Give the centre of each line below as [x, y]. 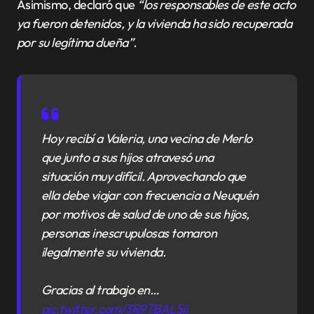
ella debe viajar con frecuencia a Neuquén [150, 196]
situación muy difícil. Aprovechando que [144, 177]
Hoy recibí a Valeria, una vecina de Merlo [147, 139]
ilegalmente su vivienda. [104, 252]
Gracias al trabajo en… [100, 290]
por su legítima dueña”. [77, 43]
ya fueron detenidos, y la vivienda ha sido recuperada [155, 24]
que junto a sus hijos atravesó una [128, 158]
